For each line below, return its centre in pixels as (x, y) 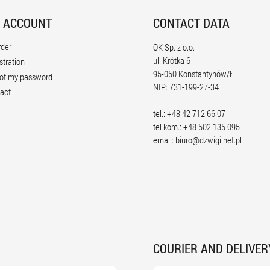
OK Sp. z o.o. (174, 47)
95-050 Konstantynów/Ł (193, 74)
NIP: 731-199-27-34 (186, 87)
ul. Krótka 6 (172, 60)
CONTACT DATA (191, 23)
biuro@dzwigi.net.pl (209, 140)
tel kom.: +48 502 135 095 (196, 127)
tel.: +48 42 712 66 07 (189, 113)
